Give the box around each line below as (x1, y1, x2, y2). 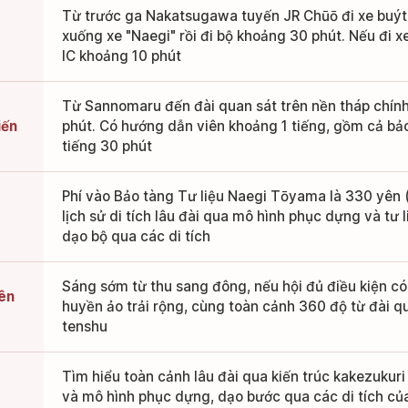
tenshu (61, 318, 107, 336)
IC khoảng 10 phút (61, 47, 181, 66)
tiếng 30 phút (61, 138, 152, 156)
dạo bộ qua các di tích (61, 228, 210, 246)
